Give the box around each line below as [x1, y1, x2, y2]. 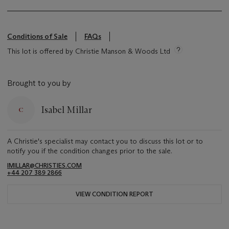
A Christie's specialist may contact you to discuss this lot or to [7, 136, 203, 146]
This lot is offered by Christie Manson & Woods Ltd [7, 47, 170, 56]
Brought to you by [7, 78, 71, 88]
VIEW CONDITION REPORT [76, 190, 153, 198]
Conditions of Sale [7, 32, 67, 41]
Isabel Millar [41, 104, 92, 116]
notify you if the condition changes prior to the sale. [7, 146, 172, 156]
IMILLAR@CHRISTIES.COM [7, 162, 82, 170]
